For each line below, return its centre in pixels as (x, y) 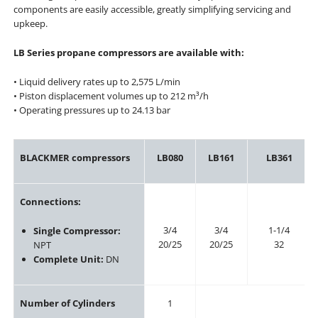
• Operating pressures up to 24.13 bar (92, 110)
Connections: (51, 202)
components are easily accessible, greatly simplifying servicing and (152, 10)
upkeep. (30, 24)
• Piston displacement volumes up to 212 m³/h (111, 95)
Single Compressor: (77, 231)
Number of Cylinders (68, 303)
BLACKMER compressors (75, 158)
